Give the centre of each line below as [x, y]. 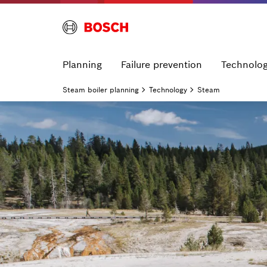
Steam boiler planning [101, 90]
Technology [168, 90]
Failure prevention [162, 64]
